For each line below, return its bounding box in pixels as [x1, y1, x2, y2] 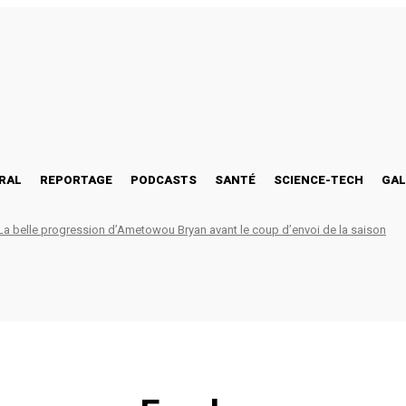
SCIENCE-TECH [274, 172, 363, 187]
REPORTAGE [40, 172, 112, 187]
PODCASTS [130, 172, 197, 187]
